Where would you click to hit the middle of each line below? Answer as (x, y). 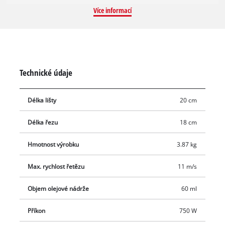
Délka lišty (42, 100)
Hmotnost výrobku (53, 145)
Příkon (37, 211)
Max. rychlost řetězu (56, 167)
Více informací (112, 10)
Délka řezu (43, 123)
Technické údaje (46, 72)
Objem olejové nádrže (59, 189)
